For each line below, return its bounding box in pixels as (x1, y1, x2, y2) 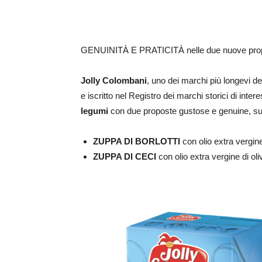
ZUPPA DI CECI (93, 151, 158, 162)
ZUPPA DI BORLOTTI (93, 136, 180, 147)
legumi (81, 106, 108, 116)
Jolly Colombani (81, 75, 147, 86)
